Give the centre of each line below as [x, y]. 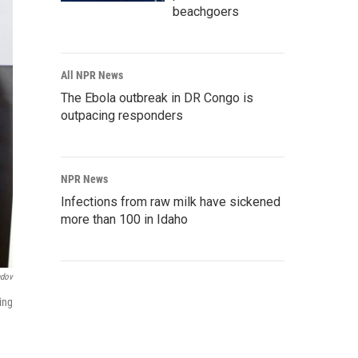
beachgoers [206, 12]
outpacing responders [122, 116]
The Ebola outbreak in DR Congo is [157, 98]
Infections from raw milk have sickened [171, 202]
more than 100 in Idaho [124, 220]
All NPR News [92, 76]
